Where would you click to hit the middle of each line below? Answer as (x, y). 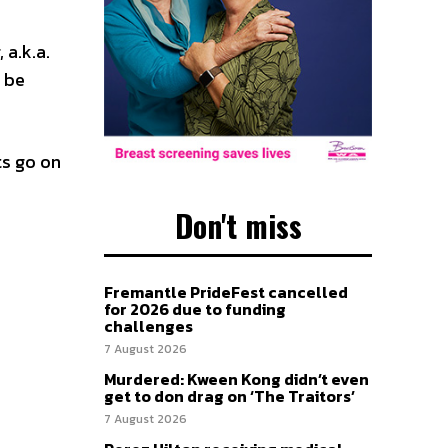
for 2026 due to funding (195, 309)
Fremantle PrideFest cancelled (226, 292)
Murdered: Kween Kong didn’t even (236, 379)
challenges (148, 326)
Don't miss (238, 226)
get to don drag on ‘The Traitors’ (229, 396)
